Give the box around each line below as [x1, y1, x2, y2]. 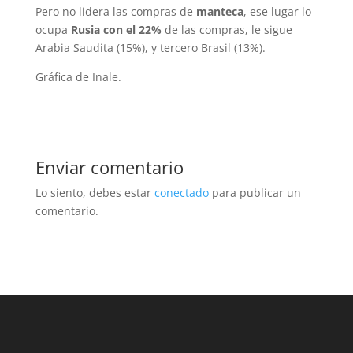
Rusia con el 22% [70, 22, 162, 38]
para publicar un [208, 185, 301, 201]
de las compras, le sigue [161, 22, 292, 38]
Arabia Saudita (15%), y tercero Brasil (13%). [35, 40, 266, 56]
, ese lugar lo [243, 4, 311, 20]
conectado [154, 185, 209, 201]
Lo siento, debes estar [35, 185, 154, 201]
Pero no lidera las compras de [35, 4, 196, 20]
